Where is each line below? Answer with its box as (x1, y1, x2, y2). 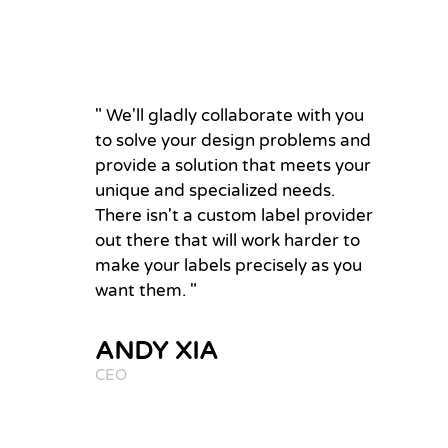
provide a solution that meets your (95, 154, 372, 176)
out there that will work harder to (95, 229, 361, 251)
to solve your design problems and (95, 129, 372, 151)
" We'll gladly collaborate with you (95, 104, 365, 126)
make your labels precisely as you (95, 254, 363, 276)
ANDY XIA (95, 335, 219, 366)
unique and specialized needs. (95, 179, 336, 201)
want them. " (95, 279, 198, 301)
